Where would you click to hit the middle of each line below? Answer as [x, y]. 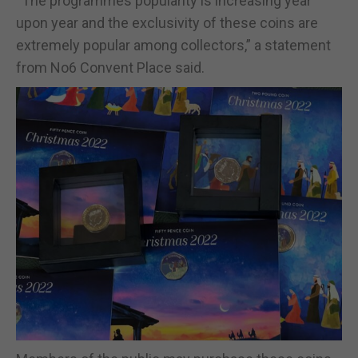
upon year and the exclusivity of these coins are [167, 23]
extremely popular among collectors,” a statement [173, 46]
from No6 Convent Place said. [110, 68]
